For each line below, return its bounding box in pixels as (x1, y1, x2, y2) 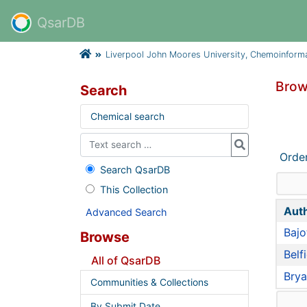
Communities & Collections (90, 276, 208, 288)
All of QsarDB (91, 253, 160, 267)
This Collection (99, 183, 168, 195)
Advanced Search (86, 206, 167, 218)
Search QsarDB (99, 163, 170, 175)
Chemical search (90, 110, 164, 122)
